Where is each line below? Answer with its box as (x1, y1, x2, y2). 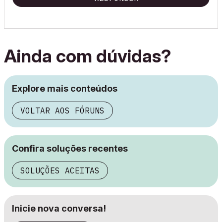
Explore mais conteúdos (12, 83, 117, 94)
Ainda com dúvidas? (4, 45, 171, 67)
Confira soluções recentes (12, 143, 128, 154)
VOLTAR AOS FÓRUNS (20, 106, 105, 115)
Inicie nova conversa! (12, 203, 106, 214)
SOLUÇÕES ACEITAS (20, 166, 100, 175)
